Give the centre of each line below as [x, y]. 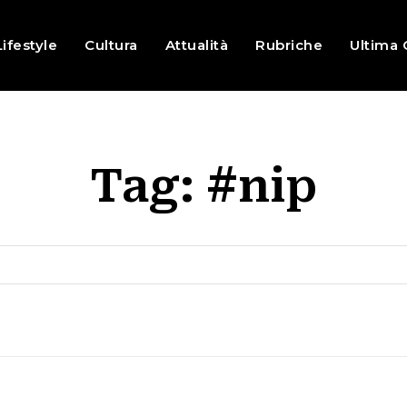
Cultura [111, 45]
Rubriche [289, 45]
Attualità [197, 45]
